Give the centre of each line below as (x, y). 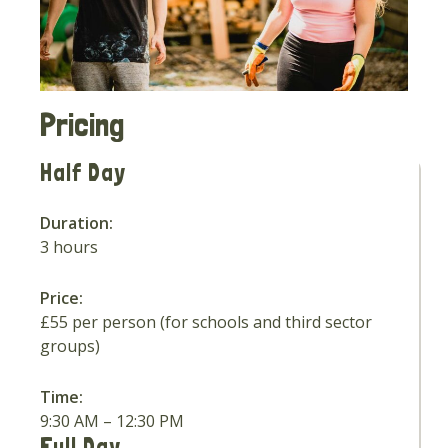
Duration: (77, 222)
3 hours (69, 246)
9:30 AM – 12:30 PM (112, 420)
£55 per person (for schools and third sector (206, 321)
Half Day (83, 172)
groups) (70, 345)
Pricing (82, 124)
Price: (62, 297)
